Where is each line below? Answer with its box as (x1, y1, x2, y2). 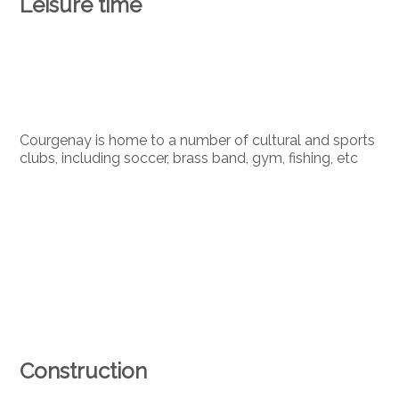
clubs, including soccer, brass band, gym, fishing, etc (20, 150, 359, 167)
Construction (20, 357, 148, 384)
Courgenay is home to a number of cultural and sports (20, 132, 376, 150)
